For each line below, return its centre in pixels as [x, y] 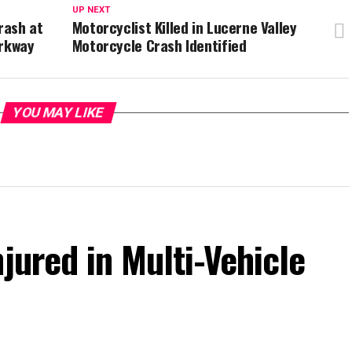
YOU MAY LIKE [58, 112]
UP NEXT [91, 10]
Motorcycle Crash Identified [159, 45]
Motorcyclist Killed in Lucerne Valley [184, 27]
